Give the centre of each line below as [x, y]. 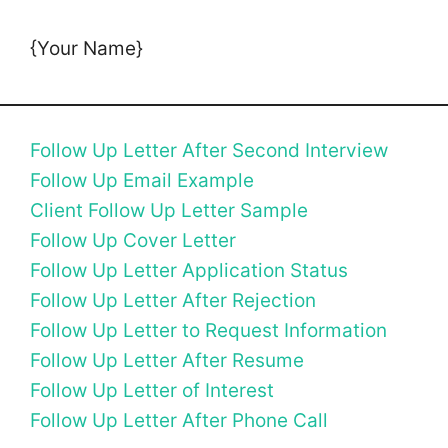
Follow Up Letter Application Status [189, 271]
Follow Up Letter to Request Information [208, 331]
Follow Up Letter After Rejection [173, 301]
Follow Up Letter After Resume [167, 361]
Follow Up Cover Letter [133, 241]
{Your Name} [86, 48]
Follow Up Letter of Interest [152, 391]
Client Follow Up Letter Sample [169, 211]
